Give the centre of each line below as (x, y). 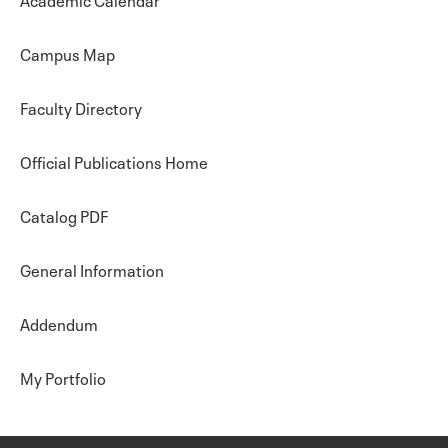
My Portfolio (63, 377)
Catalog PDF (64, 215)
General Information (92, 269)
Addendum (59, 323)
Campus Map (67, 53)
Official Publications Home (114, 161)
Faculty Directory (81, 107)
